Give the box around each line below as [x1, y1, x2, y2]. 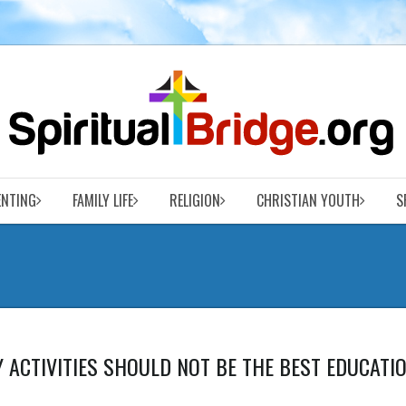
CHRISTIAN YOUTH [256, 188, 360, 211]
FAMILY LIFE [72, 188, 133, 211]
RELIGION [169, 188, 220, 211]
